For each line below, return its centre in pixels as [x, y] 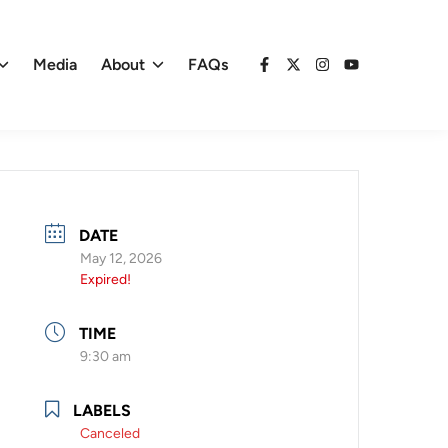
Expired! [106, 279]
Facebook [288, 74]
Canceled [110, 434]
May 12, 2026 [121, 258]
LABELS [102, 411]
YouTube [371, 74]
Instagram [347, 74]
